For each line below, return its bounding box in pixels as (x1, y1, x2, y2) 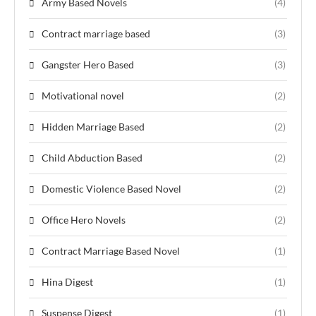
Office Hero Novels (42, 213, 126, 226)
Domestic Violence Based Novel (42, 182, 181, 195)
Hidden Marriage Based (42, 120, 145, 133)
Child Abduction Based (42, 151, 142, 164)
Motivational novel (42, 89, 124, 102)
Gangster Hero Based (42, 58, 134, 71)
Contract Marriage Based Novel (42, 244, 180, 257)
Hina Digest (42, 275, 93, 288)
